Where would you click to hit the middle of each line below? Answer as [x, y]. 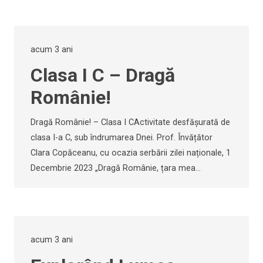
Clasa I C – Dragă [103, 75]
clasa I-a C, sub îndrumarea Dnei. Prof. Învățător [122, 138]
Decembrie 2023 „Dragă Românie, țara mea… [116, 168]
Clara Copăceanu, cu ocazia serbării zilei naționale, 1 [131, 153]
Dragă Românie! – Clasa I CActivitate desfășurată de [130, 123]
